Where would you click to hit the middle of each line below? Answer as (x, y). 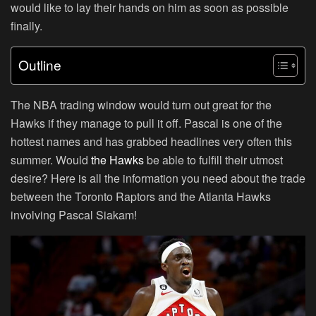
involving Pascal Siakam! (74, 215)
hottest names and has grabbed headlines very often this (151, 142)
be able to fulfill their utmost (213, 160)
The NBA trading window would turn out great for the (141, 105)
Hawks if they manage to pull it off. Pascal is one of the (146, 123)
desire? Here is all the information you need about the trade (158, 178)
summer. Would (51, 160)
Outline (40, 65)
